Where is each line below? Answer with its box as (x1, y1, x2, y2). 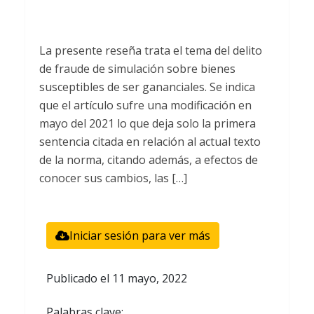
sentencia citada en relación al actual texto (39, 134, 261, 150)
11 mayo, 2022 (112, 271, 187, 287)
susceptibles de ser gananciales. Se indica (39, 79, 255, 95)
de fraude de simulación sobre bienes (39, 61, 235, 77)
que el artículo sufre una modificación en (39, 97, 252, 114)
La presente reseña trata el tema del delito (39, 43, 262, 59)
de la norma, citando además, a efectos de (39, 152, 258, 168)
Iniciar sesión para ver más (69, 228, 210, 244)
